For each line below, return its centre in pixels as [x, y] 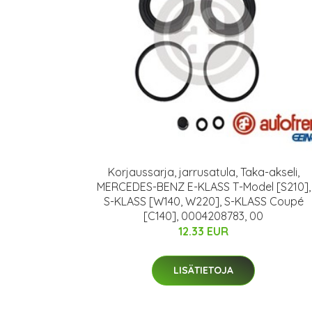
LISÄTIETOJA [203, 270]
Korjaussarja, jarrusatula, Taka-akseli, [203, 172]
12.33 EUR [203, 231]
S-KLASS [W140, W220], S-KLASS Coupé [203, 201]
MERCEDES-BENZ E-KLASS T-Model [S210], [203, 187]
